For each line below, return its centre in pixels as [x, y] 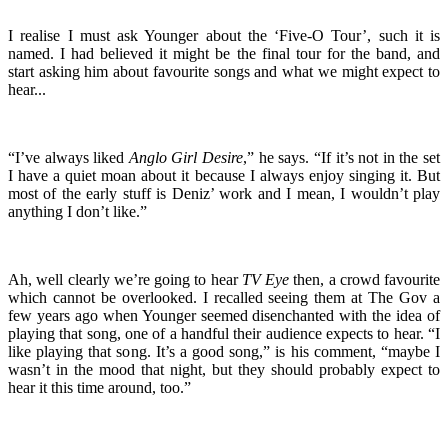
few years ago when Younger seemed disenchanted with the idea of [224, 315]
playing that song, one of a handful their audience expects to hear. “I [224, 333]
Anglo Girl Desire [186, 157]
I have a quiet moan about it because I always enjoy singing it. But [224, 175]
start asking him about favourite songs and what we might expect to [224, 71]
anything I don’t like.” [77, 211]
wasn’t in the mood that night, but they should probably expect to [224, 369]
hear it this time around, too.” [99, 387]
